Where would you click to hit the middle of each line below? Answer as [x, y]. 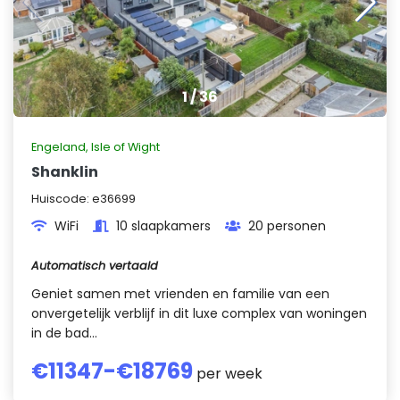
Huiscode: [62, 199]
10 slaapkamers [163, 226]
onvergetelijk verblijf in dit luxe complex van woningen [199, 313]
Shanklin [65, 172]
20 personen [287, 226]
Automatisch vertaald [95, 266]
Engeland [58, 147]
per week [228, 374]
